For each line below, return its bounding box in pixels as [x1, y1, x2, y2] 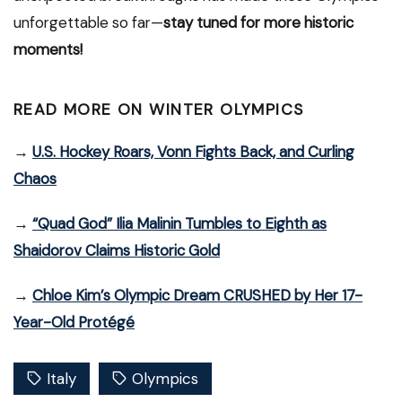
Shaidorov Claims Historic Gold [13, 240, 220, 261]
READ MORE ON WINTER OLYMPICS [13, 100, 304, 120]
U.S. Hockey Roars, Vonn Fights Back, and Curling [32, 142, 354, 162]
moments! [13, 39, 83, 60]
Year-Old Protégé [13, 312, 135, 333]
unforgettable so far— [13, 13, 163, 33]
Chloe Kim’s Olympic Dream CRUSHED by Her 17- [32, 285, 363, 306]
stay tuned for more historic [163, 13, 354, 33]
